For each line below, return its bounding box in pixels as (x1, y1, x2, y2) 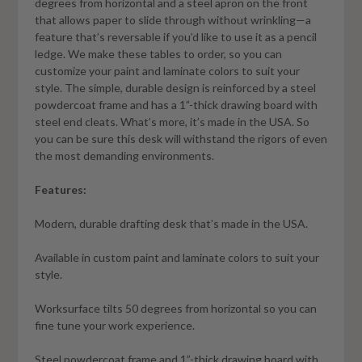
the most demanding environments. (35, 148, 214, 162)
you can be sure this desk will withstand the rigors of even (35, 131, 327, 145)
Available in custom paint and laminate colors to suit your (35, 250, 319, 264)
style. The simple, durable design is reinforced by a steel (35, 80, 316, 95)
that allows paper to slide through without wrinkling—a (35, 12, 311, 27)
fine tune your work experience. (35, 318, 195, 332)
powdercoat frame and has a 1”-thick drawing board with (35, 97, 318, 112)
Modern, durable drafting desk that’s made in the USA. (35, 216, 308, 230)
